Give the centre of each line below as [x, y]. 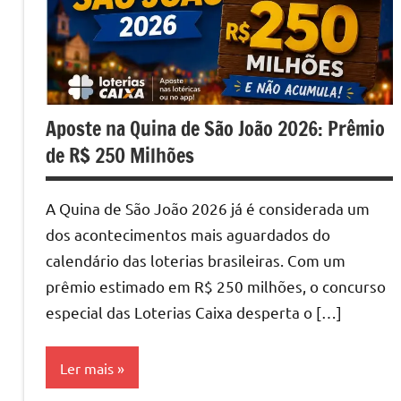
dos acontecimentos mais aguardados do [188, 234]
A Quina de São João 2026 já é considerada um [208, 208]
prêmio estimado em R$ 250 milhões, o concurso [216, 286]
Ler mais [87, 367]
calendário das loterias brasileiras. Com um [196, 260]
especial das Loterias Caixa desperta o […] [194, 311]
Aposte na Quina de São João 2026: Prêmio [215, 128]
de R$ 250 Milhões [120, 155]
